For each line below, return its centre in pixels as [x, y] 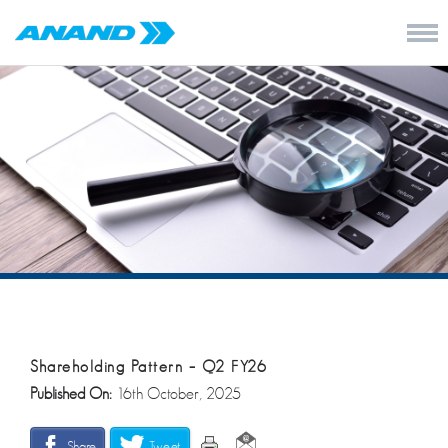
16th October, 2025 [178, 393]
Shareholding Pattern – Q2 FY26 [148, 366]
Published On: [73, 393]
